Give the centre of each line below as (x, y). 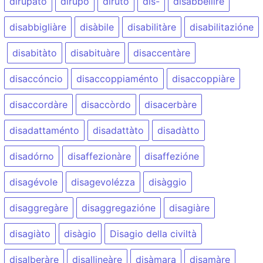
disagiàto (30, 234)
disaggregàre (39, 208)
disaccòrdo (106, 104)
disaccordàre (38, 104)
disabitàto (35, 53)
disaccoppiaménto (117, 79)
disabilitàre (152, 27)
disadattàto (118, 130)
